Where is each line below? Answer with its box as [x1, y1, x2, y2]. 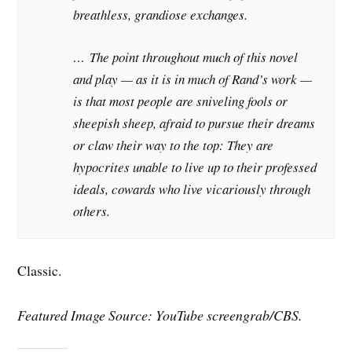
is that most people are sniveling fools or [73, 91, 288, 110]
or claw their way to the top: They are [73, 135, 274, 154]
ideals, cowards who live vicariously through [73, 179, 311, 198]
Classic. [17, 260, 62, 280]
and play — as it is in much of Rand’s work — [73, 69, 313, 88]
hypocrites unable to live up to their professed [73, 157, 317, 176]
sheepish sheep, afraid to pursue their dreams [73, 113, 316, 132]
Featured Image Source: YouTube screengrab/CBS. [17, 305, 302, 324]
